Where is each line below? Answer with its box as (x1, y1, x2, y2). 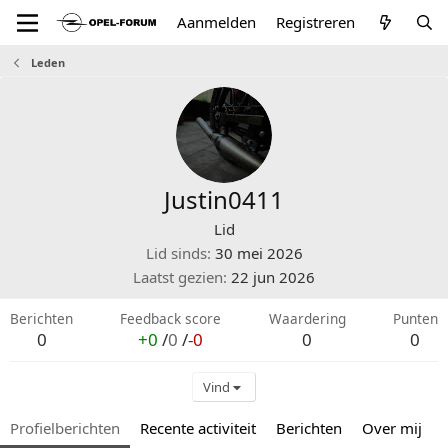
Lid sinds (145, 243, 207, 263)
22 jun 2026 (231, 267, 315, 287)
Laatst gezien (133, 267, 223, 287)
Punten (392, 309, 438, 328)
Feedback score (120, 309, 222, 328)
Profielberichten (10, 418, 120, 438)
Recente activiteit (140, 418, 256, 438)
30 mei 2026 (214, 243, 303, 263)
